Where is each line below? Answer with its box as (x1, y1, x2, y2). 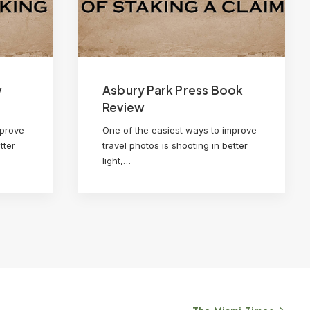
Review (102, 100, 145, 116)
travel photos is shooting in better (102, 140, 248, 152)
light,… (102, 155, 131, 167)
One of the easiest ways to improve (102, 125, 257, 136)
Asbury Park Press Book (102, 82, 244, 98)
